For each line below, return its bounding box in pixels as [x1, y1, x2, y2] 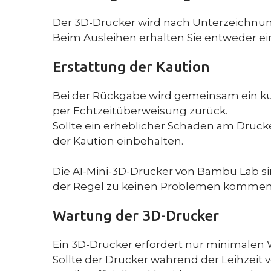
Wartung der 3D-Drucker [53, 207, 219, 224]
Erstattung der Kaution [53, 58, 210, 75]
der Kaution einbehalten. [53, 134, 183, 147]
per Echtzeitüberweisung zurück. [53, 104, 227, 117]
